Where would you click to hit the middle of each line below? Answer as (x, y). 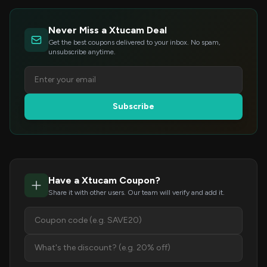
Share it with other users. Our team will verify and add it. (136, 193)
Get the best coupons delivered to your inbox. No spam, (134, 42)
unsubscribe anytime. (82, 52)
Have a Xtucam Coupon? (104, 180)
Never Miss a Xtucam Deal (108, 30)
